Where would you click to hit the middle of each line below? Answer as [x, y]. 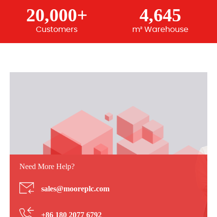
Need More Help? [47, 166]
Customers [57, 30]
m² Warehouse [160, 30]
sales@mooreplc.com [75, 189]
